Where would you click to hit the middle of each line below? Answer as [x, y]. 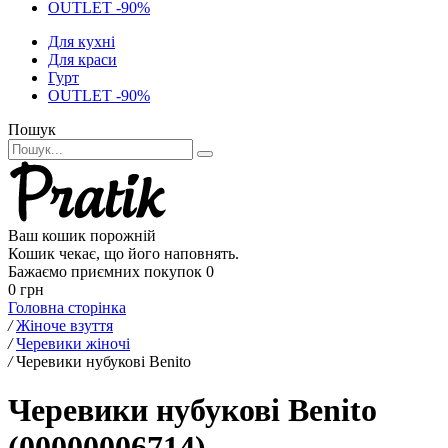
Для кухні [81, 41]
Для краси [82, 59]
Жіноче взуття [64, 325]
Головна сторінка [67, 307]
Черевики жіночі [73, 343]
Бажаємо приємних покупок [105, 271]
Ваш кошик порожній [82, 235]
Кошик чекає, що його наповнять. [123, 253]
